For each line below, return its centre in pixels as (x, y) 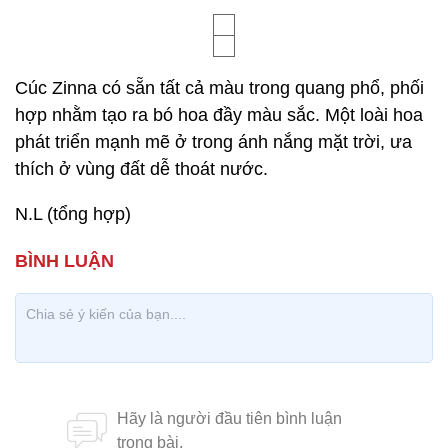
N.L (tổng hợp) (73, 214)
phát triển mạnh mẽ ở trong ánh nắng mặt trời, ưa (213, 142)
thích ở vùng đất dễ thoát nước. (141, 169)
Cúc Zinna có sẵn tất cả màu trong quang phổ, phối (219, 88)
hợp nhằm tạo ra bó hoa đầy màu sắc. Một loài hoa (219, 115)
